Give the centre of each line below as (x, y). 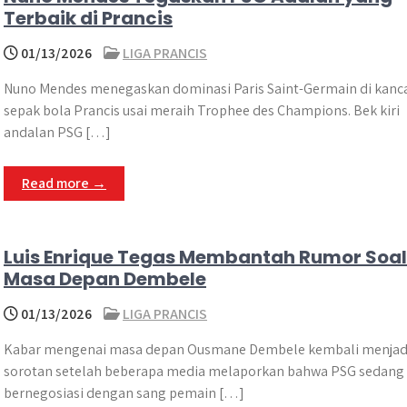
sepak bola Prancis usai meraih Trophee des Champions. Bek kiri (202, 110)
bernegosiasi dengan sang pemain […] (124, 393)
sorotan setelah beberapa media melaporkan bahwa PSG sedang (204, 371)
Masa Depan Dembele (105, 279)
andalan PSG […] (57, 132)
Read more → (64, 183)
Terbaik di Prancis (88, 18)
